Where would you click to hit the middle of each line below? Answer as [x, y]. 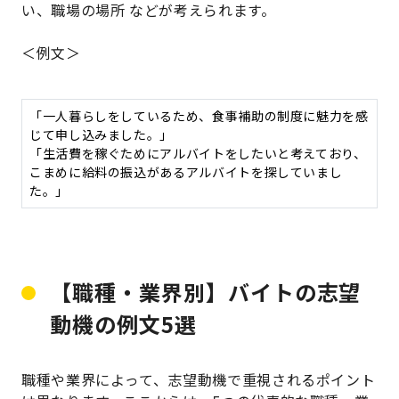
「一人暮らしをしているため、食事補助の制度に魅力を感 [199, 116]
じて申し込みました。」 [102, 135]
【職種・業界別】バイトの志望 [206, 292]
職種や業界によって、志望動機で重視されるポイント [199, 380]
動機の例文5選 [123, 324]
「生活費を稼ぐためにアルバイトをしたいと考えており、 [198, 154]
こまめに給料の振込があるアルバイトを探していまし [186, 172]
